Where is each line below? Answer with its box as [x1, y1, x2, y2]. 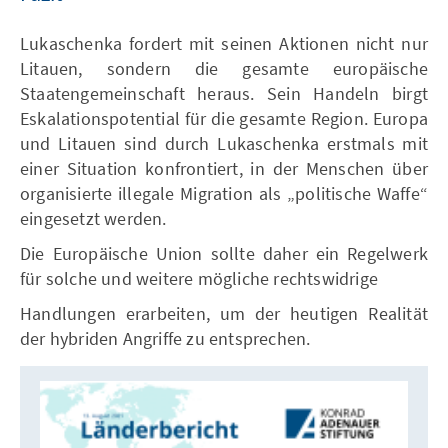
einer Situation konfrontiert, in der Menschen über [20, 156, 428, 180]
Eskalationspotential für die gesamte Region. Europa [20, 106, 428, 130]
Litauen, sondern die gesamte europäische [20, 56, 428, 80]
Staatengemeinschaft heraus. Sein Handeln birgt [20, 81, 428, 105]
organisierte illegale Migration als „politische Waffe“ [20, 181, 428, 205]
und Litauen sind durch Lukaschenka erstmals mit [20, 131, 428, 155]
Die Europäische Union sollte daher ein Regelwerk [20, 241, 428, 265]
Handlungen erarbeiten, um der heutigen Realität [20, 301, 428, 325]
